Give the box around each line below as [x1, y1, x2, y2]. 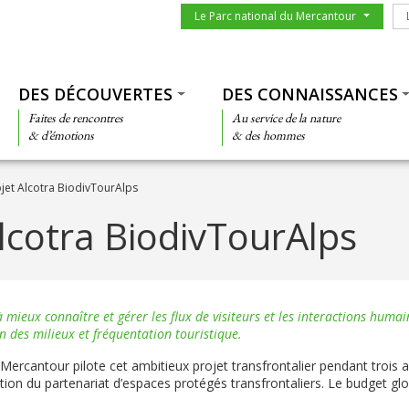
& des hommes [231, 127, 305, 143]
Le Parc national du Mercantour [194, 8, 356, 24]
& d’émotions [27, 127, 94, 143]
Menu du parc [179, 3, 261, 20]
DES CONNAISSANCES [221, 83, 398, 105]
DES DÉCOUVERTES [17, 83, 173, 105]
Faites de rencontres [27, 110, 123, 126]
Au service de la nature [231, 110, 341, 126]
